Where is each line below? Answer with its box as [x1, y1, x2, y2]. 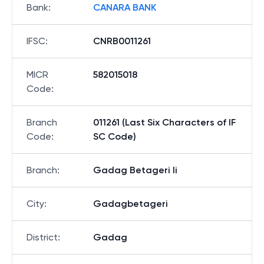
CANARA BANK [93, 2, 156, 13]
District [27, 232, 58, 243]
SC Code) [93, 131, 136, 142]
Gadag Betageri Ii [93, 164, 177, 176]
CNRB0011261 [93, 35, 151, 47]
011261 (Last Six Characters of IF [93, 117, 236, 128]
